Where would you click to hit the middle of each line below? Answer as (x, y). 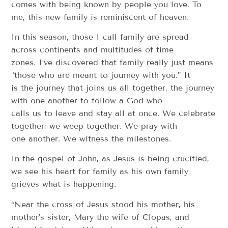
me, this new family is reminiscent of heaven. (100, 17)
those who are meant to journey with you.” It (103, 75)
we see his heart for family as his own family (100, 172)
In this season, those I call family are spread (100, 37)
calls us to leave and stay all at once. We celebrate (113, 113)
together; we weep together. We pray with (94, 126)
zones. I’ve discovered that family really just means (112, 62)
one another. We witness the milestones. (91, 139)
